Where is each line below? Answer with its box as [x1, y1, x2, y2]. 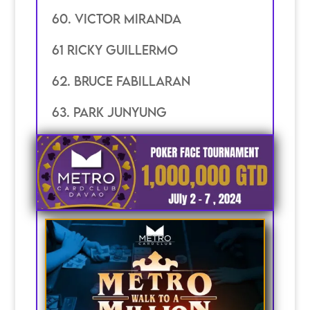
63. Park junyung [51, 104, 167, 120]
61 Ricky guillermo [51, 42, 178, 58]
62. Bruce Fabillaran [51, 73, 190, 89]
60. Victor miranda [51, 11, 181, 27]
